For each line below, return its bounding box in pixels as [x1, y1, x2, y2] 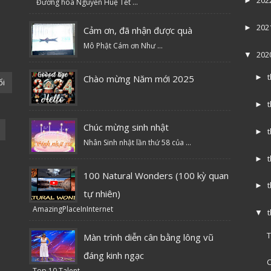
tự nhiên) [83, 187, 121, 200]
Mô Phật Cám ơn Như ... [83, 40, 163, 51]
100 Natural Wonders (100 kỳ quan [83, 169, 229, 181]
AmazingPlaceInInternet [29, 203, 114, 214]
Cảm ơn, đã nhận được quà [83, 24, 193, 36]
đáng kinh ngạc [83, 249, 145, 261]
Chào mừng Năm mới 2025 [83, 72, 195, 85]
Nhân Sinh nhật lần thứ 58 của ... [83, 137, 192, 148]
